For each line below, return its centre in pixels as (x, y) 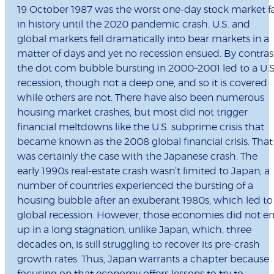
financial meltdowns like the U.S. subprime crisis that (141, 128)
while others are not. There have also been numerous (141, 98)
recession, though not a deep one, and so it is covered (142, 83)
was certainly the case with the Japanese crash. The (137, 157)
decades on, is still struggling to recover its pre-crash (139, 245)
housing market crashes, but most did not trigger (132, 113)
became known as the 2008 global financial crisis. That (145, 142)
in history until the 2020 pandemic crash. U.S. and (134, 25)
